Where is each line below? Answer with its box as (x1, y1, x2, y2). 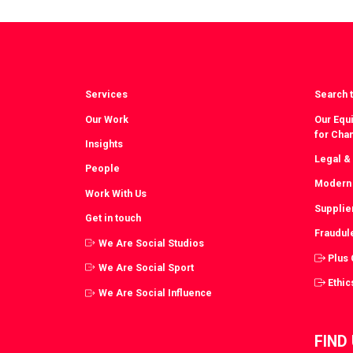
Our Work (84, 113, 128, 125)
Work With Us (84, 187, 147, 199)
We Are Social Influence (98, 286, 212, 299)
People (84, 162, 120, 175)
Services (84, 88, 128, 101)
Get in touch (84, 212, 141, 225)
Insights (84, 138, 123, 150)
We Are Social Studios (98, 236, 204, 249)
